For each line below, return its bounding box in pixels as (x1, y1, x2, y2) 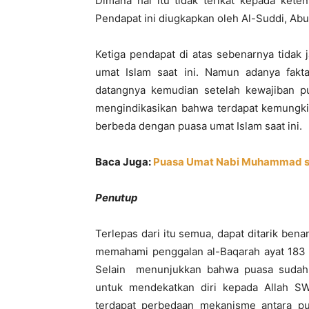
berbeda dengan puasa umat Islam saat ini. (95, 119, 302, 132)
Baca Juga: (95, 155, 153, 168)
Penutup (95, 191, 138, 204)
